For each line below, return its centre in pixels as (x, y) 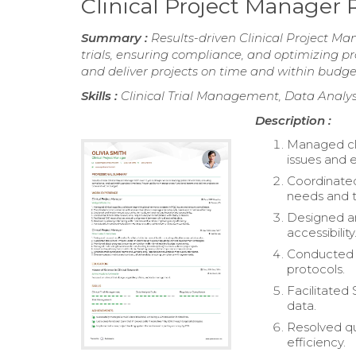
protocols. (316, 269)
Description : (294, 120)
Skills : (101, 96)
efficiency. (317, 342)
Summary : (116, 38)
